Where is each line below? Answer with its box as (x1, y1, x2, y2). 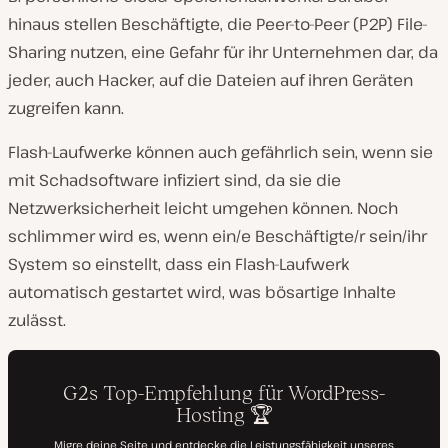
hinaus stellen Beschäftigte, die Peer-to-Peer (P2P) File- (8, 13, 428, 35)
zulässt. (8, 309, 66, 331)
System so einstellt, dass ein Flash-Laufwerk (8, 253, 349, 275)
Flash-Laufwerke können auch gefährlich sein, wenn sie (8, 141, 433, 163)
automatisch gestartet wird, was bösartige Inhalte (8, 281, 396, 303)
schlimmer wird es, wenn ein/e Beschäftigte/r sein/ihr (8, 225, 427, 247)
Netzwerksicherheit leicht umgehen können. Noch (8, 197, 398, 219)
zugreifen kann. (8, 97, 124, 119)
